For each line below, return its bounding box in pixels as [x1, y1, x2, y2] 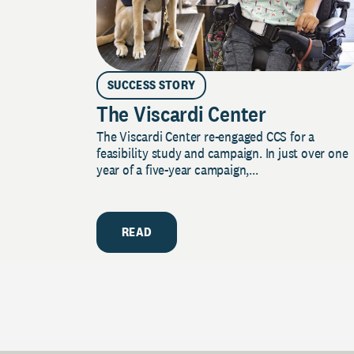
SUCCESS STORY [107, 76, 196, 93]
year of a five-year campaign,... [96, 160, 258, 179]
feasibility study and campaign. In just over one [96, 143, 348, 162]
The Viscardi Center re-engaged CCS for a [96, 126, 314, 145]
